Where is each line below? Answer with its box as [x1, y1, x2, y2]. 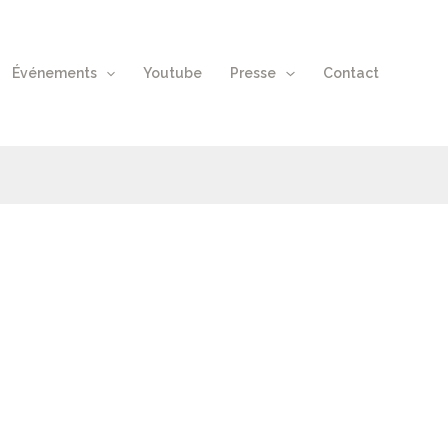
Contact [322, 65, 379, 81]
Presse [230, 65, 277, 81]
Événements [11, 65, 97, 81]
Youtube [143, 65, 203, 81]
